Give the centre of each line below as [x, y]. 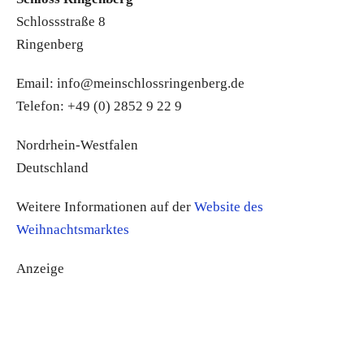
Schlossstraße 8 [61, 22]
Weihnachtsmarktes [73, 230]
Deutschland [52, 168]
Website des [229, 207]
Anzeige [40, 269]
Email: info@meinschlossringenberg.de [130, 84]
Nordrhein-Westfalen [77, 145]
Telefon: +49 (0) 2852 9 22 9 [99, 106]
